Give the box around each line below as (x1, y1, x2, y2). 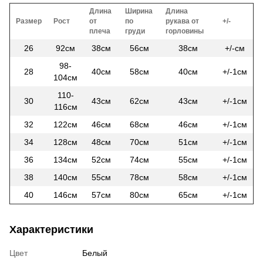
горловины (166, 26, 204, 35)
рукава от (166, 16, 199, 25)
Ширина (125, 6, 153, 15)
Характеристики (9, 223, 93, 235)
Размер (16, 16, 42, 25)
